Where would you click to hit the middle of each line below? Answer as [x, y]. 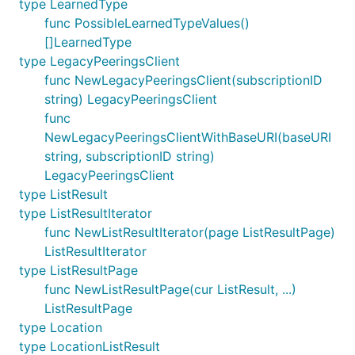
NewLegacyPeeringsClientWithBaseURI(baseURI [188, 137]
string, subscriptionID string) [130, 156]
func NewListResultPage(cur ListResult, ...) [170, 289]
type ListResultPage [78, 270]
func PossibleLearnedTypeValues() [147, 23]
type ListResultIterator [86, 213]
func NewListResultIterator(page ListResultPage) [190, 232]
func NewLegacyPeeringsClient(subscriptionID [183, 80]
